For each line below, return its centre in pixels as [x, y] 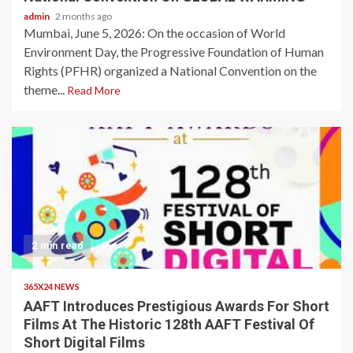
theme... [45, 89]
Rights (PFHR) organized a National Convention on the [170, 71]
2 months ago [84, 16]
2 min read [57, 246]
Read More [94, 90]
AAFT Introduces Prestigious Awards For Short [176, 306]
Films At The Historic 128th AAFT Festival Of [169, 324]
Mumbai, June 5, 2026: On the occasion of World [154, 33]
